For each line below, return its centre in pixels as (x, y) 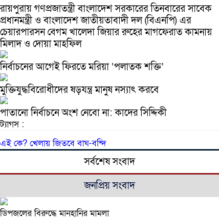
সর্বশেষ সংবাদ (109, 162)
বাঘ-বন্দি (92, 144)
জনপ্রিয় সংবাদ (109, 186)
